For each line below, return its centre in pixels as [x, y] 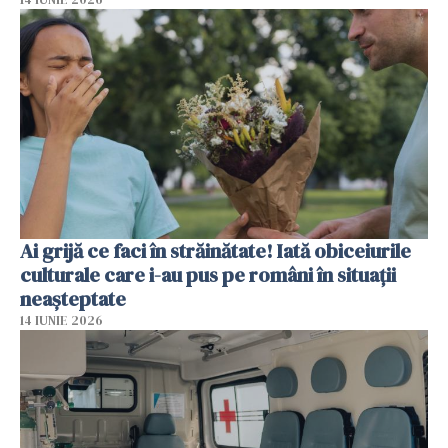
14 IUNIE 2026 [61, 320]
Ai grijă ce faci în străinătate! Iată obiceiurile [215, 250]
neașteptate [73, 298]
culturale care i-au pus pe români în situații [208, 274]
